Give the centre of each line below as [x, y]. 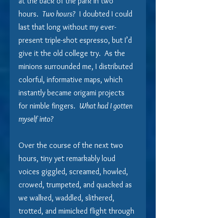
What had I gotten [107, 106]
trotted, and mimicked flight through [77, 211]
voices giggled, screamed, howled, [74, 171]
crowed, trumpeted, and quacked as [76, 184]
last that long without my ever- [67, 27]
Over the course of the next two [72, 145]
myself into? [37, 119]
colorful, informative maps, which [72, 79]
